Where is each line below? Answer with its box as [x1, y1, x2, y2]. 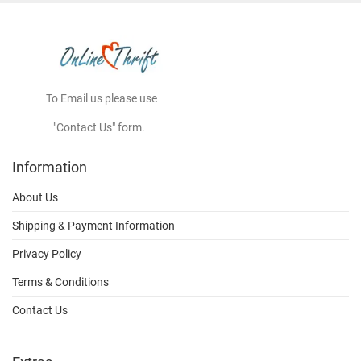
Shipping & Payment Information [12, 218, 175, 232]
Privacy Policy [12, 247, 81, 260]
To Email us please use [12, 91, 160, 105]
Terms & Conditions [12, 275, 109, 288]
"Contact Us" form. [12, 120, 147, 134]
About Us [12, 190, 58, 204]
